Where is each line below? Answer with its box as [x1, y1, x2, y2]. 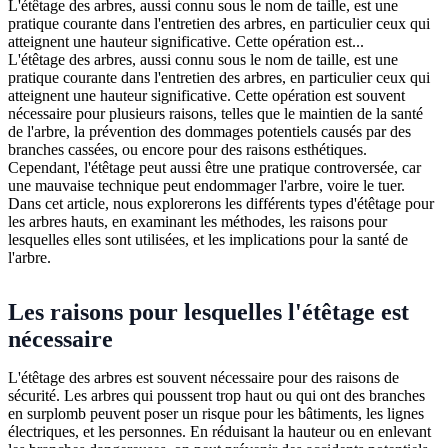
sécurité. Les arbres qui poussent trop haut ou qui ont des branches [8, 386, 425, 404]
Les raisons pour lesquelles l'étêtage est [8, 298, 409, 325]
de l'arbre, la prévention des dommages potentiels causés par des [8, 122, 411, 140]
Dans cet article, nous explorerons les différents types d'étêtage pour [8, 194, 434, 212]
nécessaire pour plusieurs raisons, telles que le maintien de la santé [8, 104, 423, 122]
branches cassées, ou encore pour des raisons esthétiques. [8, 140, 367, 158]
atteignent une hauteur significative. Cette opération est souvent [8, 86, 405, 104]
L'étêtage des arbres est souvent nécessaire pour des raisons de [8, 368, 399, 386]
